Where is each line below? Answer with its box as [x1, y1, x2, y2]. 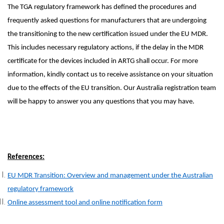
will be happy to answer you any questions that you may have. [7, 98, 194, 105]
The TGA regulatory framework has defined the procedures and [7, 3, 196, 11]
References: [7, 153, 44, 161]
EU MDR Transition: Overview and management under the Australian [7, 172, 213, 179]
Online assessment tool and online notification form [7, 199, 162, 206]
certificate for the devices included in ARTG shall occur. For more [7, 57, 198, 65]
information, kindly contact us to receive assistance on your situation [7, 71, 213, 78]
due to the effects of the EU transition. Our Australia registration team [7, 84, 216, 92]
